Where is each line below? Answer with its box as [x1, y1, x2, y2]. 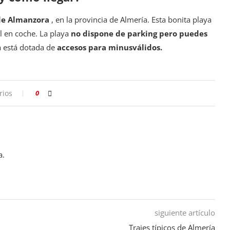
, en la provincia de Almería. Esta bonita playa [51, 14, 212, 25]
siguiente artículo [154, 207, 215, 218]
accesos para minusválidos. [57, 42, 162, 53]
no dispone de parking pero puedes [71, 28, 207, 39]
